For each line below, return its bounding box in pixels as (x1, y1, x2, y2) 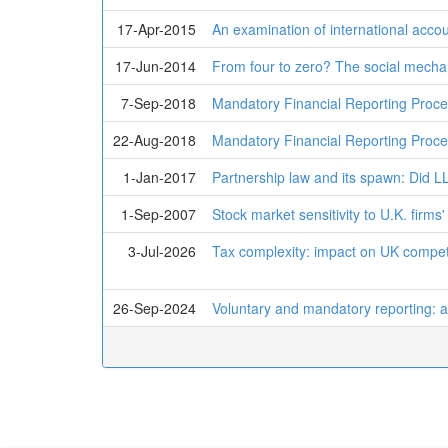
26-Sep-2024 (113, 298, 196, 318)
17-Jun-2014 (115, 56, 196, 76)
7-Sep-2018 (121, 93, 196, 113)
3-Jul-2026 (128, 241, 196, 261)
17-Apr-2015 (117, 19, 196, 39)
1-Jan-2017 (123, 167, 196, 187)
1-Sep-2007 (121, 204, 196, 224)
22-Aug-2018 (113, 130, 196, 150)
